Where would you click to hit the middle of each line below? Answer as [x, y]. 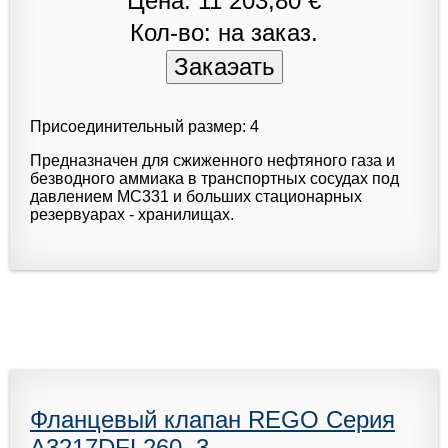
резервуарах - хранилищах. [132, 214]
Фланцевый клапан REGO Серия [212, 419]
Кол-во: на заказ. [224, 32]
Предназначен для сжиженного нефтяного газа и [212, 160]
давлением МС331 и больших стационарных [196, 196]
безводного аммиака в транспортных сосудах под [214, 178]
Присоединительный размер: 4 [144, 126]
